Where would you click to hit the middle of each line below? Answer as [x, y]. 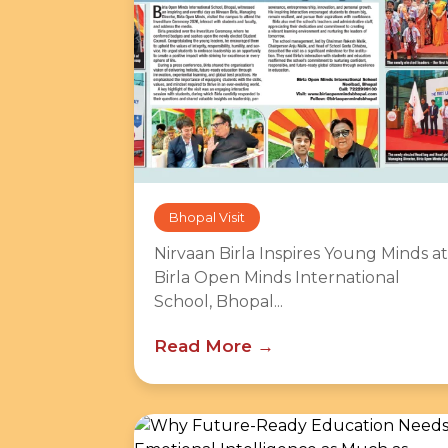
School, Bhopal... [218, 301]
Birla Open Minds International [277, 277]
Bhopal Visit [207, 217]
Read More [203, 346]
